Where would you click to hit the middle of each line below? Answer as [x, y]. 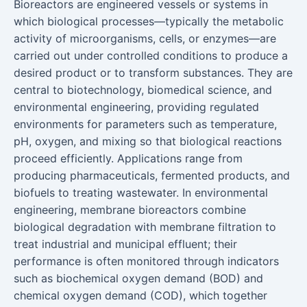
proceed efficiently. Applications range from [128, 158]
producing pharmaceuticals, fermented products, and [152, 175]
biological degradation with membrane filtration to [145, 227]
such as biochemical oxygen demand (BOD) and [138, 278]
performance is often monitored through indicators [146, 261]
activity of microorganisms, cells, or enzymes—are [145, 38]
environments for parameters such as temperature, [145, 124]
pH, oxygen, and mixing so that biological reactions [148, 141]
